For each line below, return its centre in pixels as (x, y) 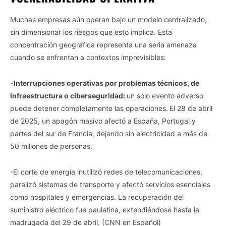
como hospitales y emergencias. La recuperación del (97, 197)
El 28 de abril (191, 108)
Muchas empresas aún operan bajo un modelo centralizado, (108, 19)
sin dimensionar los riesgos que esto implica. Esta (91, 32)
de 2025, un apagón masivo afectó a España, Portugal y (103, 121)
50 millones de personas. (51, 146)
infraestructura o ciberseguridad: (68, 95)
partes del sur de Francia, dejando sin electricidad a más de (109, 133)
